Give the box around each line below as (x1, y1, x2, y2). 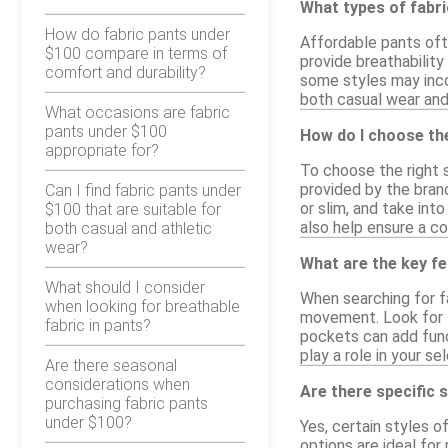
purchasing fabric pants (45, 393, 208, 413)
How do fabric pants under (45, 24, 230, 44)
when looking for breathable (45, 296, 240, 316)
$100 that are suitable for (45, 199, 221, 219)
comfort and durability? (45, 62, 206, 82)
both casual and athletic (45, 218, 212, 238)
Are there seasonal (45, 355, 177, 375)
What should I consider (45, 277, 205, 297)
